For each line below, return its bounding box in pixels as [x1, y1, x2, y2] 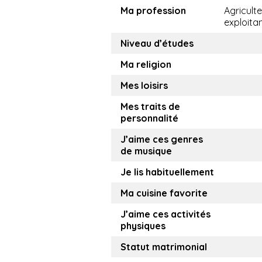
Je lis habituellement [120, 166, 214, 178]
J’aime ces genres [120, 133, 203, 146]
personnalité [120, 112, 178, 125]
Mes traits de [120, 101, 180, 113]
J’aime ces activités [120, 208, 211, 220]
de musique [120, 145, 172, 157]
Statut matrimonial [120, 241, 207, 253]
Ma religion [120, 58, 171, 71]
